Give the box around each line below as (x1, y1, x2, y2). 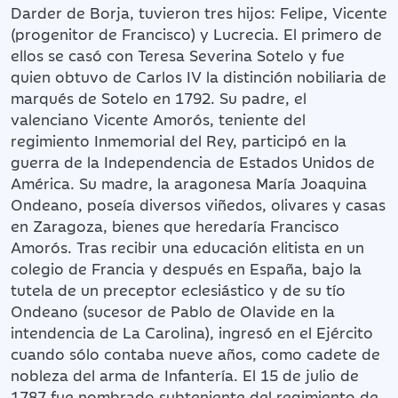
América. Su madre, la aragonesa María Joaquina (11, 171, 367, 194)
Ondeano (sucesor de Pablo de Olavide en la (11, 299, 335, 322)
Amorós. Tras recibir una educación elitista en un (11, 235, 364, 258)
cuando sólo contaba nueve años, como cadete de (11, 342, 380, 364)
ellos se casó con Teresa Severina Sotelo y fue (11, 44, 345, 66)
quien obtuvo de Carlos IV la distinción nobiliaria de (11, 65, 386, 87)
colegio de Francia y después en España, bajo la (11, 257, 362, 279)
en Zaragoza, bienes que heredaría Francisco (11, 214, 339, 236)
